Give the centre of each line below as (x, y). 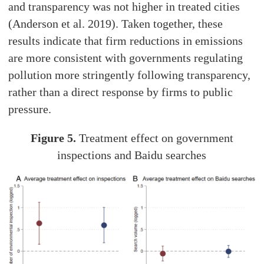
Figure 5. (53, 138)
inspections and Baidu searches (132, 155)
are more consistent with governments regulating (126, 58)
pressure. (30, 109)
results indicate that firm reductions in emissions (126, 41)
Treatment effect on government (154, 138)
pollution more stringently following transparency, (130, 75)
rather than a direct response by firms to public (121, 92)
